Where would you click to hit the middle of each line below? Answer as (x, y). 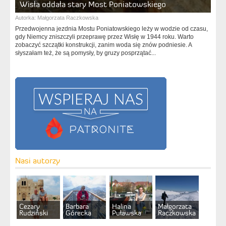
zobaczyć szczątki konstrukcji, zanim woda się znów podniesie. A (103, 45)
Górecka (78, 213)
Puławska (126, 213)
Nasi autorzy (38, 160)
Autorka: (26, 18)
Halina (121, 206)
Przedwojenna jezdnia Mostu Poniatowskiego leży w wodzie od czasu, (111, 29)
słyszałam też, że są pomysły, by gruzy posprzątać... (86, 53)
